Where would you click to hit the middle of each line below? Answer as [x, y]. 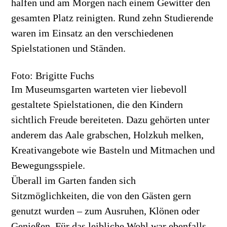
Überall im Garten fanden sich [74, 180]
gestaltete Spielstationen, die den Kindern [97, 104]
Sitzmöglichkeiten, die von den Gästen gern [101, 195]
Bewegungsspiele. [48, 165]
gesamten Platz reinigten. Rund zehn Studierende [112, 17]
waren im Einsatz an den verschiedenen [92, 33]
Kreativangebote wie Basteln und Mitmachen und [113, 150]
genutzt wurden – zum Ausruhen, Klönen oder [106, 211]
